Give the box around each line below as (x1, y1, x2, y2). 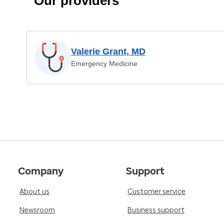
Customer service (127, 187, 185, 196)
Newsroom (19, 206, 55, 214)
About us (19, 187, 49, 196)
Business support (127, 206, 184, 214)
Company (18, 165, 63, 177)
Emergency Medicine (71, 59, 137, 67)
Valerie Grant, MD (71, 46, 145, 56)
